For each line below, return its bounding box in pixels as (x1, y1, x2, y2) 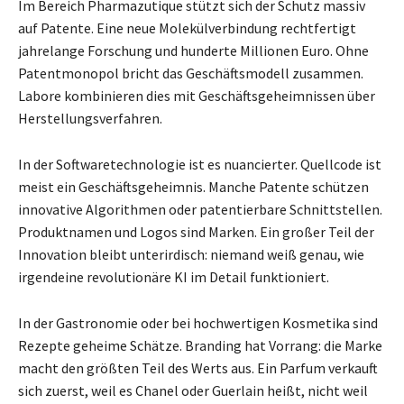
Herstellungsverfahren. (18, 109, 162, 128)
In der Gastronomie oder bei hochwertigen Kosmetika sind (18, 314, 378, 333)
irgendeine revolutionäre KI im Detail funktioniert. (18, 268, 329, 287)
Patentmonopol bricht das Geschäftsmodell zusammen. (18, 64, 363, 83)
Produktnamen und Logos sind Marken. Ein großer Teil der (18, 223, 374, 242)
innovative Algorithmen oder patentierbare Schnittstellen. (18, 200, 382, 219)
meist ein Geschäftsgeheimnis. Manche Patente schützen (18, 178, 369, 197)
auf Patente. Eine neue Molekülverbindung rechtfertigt (18, 19, 356, 38)
